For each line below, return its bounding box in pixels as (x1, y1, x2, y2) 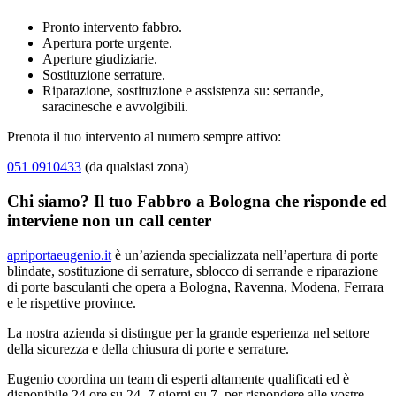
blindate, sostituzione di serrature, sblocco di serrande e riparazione (7, 263, 378, 278)
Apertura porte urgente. (42, 35, 172, 51)
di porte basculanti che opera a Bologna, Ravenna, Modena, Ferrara (7, 278, 384, 294)
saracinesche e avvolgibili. (42, 99, 188, 115)
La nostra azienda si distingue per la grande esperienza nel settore (7, 324, 369, 340)
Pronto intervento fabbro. (42, 19, 182, 35)
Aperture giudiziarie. (42, 51, 157, 67)
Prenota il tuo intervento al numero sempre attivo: (7, 129, 281, 145)
